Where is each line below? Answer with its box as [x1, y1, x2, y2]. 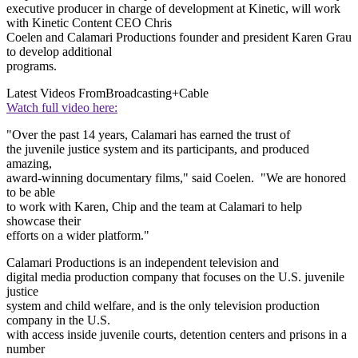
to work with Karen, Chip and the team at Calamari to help [6, 199, 302, 213]
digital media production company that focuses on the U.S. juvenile [6, 269, 344, 284]
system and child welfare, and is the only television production [6, 298, 320, 312]
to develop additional [6, 44, 112, 58]
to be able [6, 185, 55, 199]
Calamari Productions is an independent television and [6, 255, 279, 269]
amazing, [6, 156, 52, 170]
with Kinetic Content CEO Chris [6, 15, 172, 30]
